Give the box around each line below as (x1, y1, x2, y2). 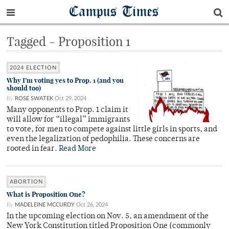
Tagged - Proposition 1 (7, 34, 130, 49)
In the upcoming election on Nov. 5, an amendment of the (7, 213, 209, 220)
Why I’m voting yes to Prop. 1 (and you (7, 76, 124, 85)
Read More (59, 145, 96, 153)
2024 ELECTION (10, 65, 57, 71)
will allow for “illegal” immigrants (7, 116, 130, 124)
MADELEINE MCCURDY (15, 202, 75, 208)
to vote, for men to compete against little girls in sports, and (7, 126, 217, 133)
